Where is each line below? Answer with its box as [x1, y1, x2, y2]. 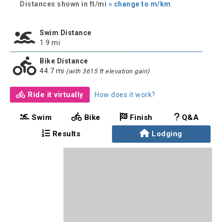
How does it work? [95, 91, 156, 99]
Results [50, 129, 81, 138]
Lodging [152, 129, 182, 138]
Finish [127, 113, 153, 122]
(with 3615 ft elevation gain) [66, 67, 150, 75]
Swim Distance [40, 29, 92, 37]
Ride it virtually [25, 90, 84, 99]
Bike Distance [40, 57, 88, 65]
